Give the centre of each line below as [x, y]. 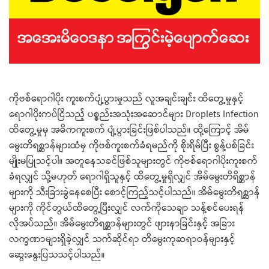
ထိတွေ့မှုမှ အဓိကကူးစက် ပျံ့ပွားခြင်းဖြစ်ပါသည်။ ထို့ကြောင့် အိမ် [129, 130]
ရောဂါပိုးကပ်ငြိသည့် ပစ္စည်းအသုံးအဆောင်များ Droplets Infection [134, 115]
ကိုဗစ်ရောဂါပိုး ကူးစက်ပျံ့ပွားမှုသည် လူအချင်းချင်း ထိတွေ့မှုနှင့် [126, 99]
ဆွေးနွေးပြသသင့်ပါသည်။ [57, 255]
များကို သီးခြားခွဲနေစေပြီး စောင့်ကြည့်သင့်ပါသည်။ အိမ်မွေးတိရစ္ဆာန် [134, 193]
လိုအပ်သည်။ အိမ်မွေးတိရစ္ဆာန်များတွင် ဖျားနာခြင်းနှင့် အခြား [122, 224]
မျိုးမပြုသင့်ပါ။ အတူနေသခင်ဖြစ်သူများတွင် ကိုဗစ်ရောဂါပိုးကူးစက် [133, 162]
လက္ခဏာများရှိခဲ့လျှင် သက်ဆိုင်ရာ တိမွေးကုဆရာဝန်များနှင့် [122, 240]
